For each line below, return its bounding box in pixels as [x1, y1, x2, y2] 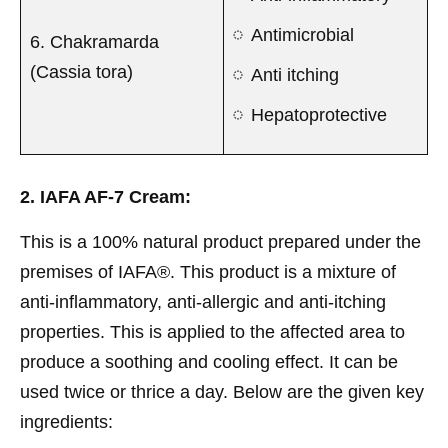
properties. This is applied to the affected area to [20, 321, 405, 342]
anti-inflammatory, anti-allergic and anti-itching [20, 291, 386, 312]
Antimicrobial [251, 24, 354, 45]
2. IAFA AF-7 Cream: [20, 186, 191, 207]
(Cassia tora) [30, 61, 133, 82]
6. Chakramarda [30, 31, 159, 52]
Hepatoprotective [251, 104, 387, 125]
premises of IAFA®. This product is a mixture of [20, 261, 396, 282]
